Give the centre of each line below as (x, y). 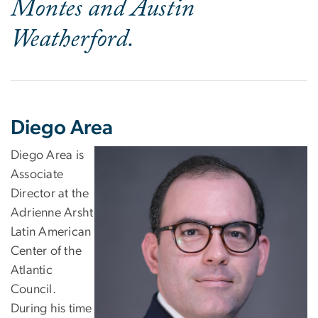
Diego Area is (48, 155)
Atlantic (32, 270)
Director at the (50, 193)
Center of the (46, 251)
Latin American (51, 232)
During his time (51, 308)
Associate (37, 174)
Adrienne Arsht (52, 213)
